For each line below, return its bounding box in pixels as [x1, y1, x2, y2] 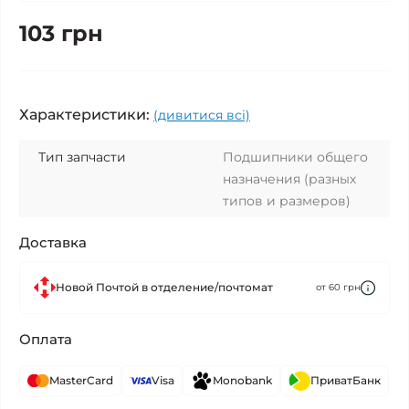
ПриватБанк [310, 373, 381, 387]
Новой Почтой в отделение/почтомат [56, 280, 273, 294]
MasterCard [49, 373, 113, 387]
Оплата [19, 330, 72, 348]
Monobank [213, 373, 272, 387]
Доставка [19, 234, 87, 251]
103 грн [19, 20, 103, 47]
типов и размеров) [223, 193, 351, 209]
